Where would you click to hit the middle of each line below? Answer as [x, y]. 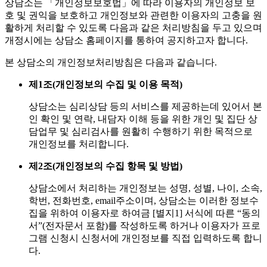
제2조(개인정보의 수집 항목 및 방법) [105, 166]
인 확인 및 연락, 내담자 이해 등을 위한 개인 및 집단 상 [143, 119]
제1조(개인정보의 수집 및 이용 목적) [105, 85]
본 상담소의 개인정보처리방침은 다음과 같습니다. [111, 63]
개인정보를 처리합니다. [79, 144]
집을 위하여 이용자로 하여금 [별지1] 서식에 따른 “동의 [145, 213]
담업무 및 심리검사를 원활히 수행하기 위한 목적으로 [141, 132]
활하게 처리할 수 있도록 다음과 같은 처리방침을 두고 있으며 [133, 28]
